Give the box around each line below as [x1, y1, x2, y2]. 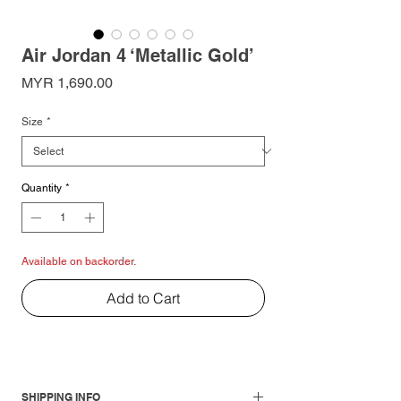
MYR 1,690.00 [21, 73, 113, 91]
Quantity [21, 181, 62, 194]
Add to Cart [107, 288, 180, 307]
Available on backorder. [21, 254, 136, 268]
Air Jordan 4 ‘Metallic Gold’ [21, 44, 254, 66]
